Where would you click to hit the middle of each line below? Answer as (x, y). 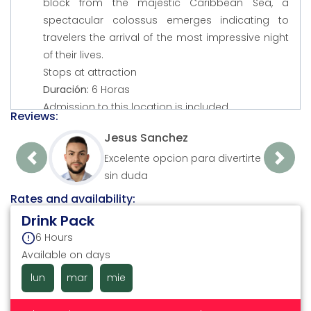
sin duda (126, 175)
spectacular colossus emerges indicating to (166, 20)
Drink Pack (58, 221)
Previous (51, 165)
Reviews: (34, 117)
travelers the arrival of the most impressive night (166, 38)
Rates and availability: (73, 199)
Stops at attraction (90, 73)
